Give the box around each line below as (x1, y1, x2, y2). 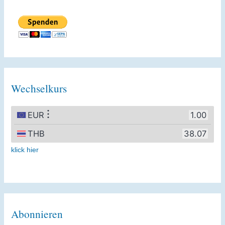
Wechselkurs (11, 81, 67, 96)
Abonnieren (11, 206, 63, 221)
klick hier (11, 145, 39, 154)
